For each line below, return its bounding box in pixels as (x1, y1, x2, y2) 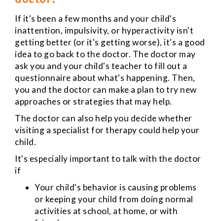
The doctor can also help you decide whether (15, 113, 192, 124)
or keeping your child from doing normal (35, 194, 193, 205)
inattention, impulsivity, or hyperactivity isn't (15, 25, 193, 36)
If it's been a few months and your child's (15, 13, 176, 24)
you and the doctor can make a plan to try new (15, 84, 197, 95)
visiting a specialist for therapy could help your (15, 125, 200, 136)
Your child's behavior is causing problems (35, 182, 197, 193)
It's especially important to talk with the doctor (15, 153, 201, 164)
